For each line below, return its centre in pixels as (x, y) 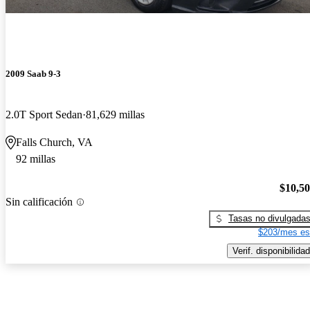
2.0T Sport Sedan (44, 115)
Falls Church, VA (54, 143)
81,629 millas (115, 115)
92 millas (36, 159)
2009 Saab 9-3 (33, 73)
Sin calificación (39, 202)
